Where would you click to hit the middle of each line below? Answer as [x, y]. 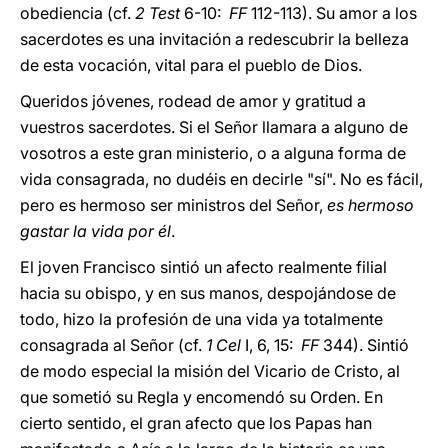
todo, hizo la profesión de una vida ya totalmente [201, 319]
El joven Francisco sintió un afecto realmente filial [203, 267]
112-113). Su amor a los [332, 13]
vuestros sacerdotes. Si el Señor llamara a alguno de [214, 127]
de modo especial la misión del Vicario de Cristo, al [210, 371]
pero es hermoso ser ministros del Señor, [173, 205]
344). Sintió [364, 345]
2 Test [159, 13]
